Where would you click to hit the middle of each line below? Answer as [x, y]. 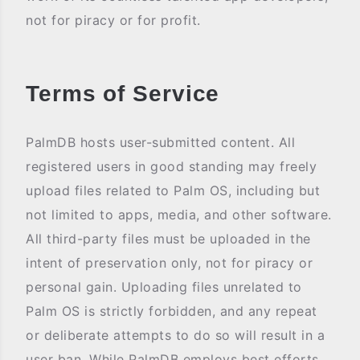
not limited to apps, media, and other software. [179, 215]
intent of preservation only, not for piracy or [169, 263]
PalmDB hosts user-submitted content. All [160, 142]
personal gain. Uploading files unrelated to [164, 287]
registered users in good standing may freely [171, 166]
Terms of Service [123, 94]
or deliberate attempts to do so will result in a [175, 335]
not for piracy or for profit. [113, 20]
